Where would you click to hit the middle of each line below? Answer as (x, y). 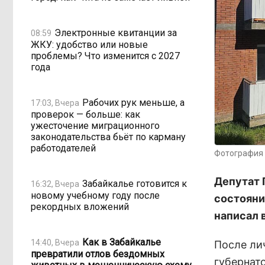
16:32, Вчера (55, 184)
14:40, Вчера (55, 242)
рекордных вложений (80, 207)
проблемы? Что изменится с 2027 (105, 56)
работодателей (63, 148)
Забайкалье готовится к (135, 183)
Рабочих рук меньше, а (133, 102)
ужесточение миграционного (95, 126)
